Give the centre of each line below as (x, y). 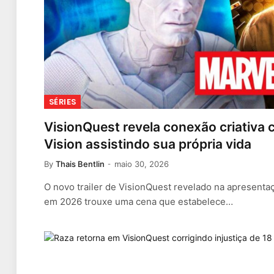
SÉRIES (63, 102)
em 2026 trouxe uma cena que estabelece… (139, 201)
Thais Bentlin (80, 164)
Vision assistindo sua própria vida (148, 144)
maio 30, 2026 (142, 164)
